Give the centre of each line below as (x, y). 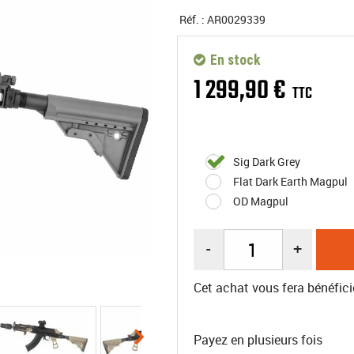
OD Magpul (261, 201)
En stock (234, 60)
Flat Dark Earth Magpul (290, 181)
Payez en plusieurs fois (258, 340)
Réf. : (193, 19)
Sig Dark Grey (267, 162)
